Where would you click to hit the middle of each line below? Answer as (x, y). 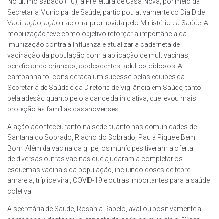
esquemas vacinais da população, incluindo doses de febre (99, 169)
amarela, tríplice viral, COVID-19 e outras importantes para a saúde (109, 180)
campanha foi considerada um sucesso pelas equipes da (96, 77)
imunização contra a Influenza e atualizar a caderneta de (94, 44)
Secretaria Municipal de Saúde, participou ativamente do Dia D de (106, 12)
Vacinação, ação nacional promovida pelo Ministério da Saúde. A (108, 23)
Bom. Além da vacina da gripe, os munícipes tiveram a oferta (100, 148)
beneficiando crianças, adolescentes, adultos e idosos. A (95, 66)
